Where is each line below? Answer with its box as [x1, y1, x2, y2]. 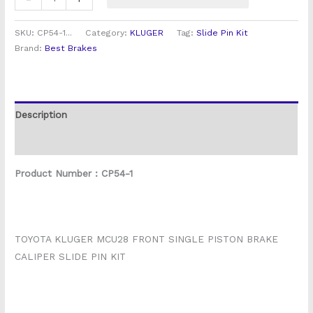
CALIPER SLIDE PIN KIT [15, 250, 126, 262]
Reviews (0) [15, 136, 69, 147]
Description [15, 108, 68, 120]
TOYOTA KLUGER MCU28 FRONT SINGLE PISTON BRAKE [15, 233, 279, 245]
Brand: [15, 43, 45, 54]
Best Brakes [45, 43, 98, 54]
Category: [85, 28, 131, 38]
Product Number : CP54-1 [15, 167, 133, 179]
